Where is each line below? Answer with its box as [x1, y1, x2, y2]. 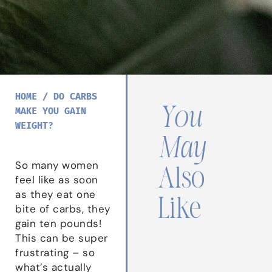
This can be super [15, 231, 108, 244]
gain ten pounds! [15, 217, 101, 229]
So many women [15, 158, 99, 171]
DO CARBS [53, 89, 97, 104]
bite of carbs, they [15, 202, 110, 215]
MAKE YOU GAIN [15, 104, 86, 119]
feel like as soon [15, 173, 98, 186]
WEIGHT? [15, 118, 53, 134]
